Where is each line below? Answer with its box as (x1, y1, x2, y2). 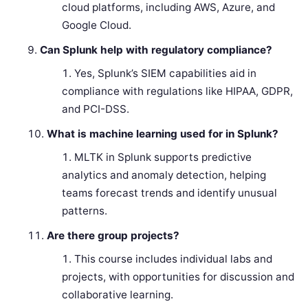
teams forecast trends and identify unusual (61, 186, 277, 200)
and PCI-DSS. (61, 102, 129, 116)
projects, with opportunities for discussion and (61, 270, 294, 284)
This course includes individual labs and (74, 252, 272, 266)
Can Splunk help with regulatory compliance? (40, 43, 273, 57)
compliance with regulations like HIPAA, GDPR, (61, 85, 293, 98)
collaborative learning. (61, 288, 173, 302)
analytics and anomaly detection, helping (61, 168, 266, 182)
